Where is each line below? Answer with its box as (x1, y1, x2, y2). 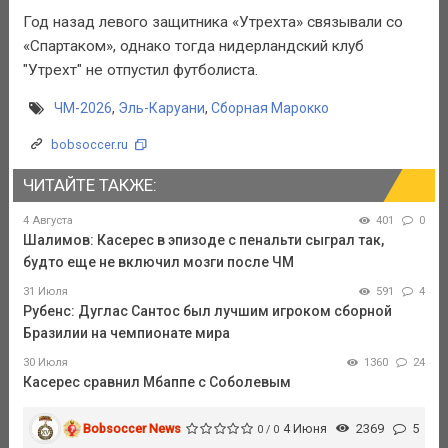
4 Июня (282, 420, 327, 436)
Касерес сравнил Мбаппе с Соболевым (22, 373, 291, 390)
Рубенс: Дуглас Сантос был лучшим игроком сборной (22, 302, 392, 319)
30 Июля (22, 355, 68, 369)
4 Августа (22, 213, 73, 227)
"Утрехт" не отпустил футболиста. (22, 60, 258, 79)
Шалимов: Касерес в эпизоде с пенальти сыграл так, (22, 231, 384, 248)
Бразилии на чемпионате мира (22, 324, 230, 341)
